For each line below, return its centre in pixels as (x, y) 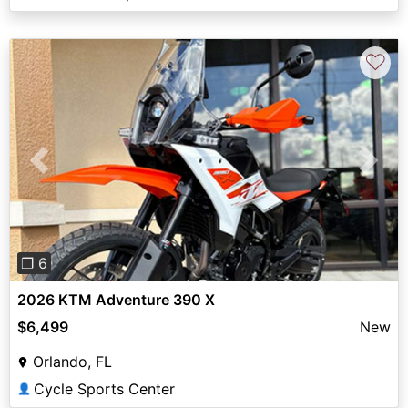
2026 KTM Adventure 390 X (116, 300)
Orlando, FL (72, 362)
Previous (68, 171)
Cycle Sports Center (104, 389)
